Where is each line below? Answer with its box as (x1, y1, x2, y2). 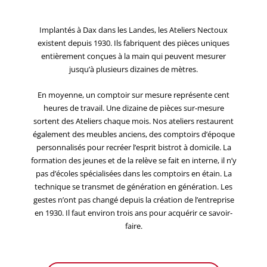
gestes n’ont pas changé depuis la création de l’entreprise (33, 194, 234, 205)
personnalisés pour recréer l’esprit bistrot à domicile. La (36, 141, 231, 153)
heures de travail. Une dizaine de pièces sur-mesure (43, 102, 224, 113)
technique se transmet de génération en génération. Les (35, 181, 232, 192)
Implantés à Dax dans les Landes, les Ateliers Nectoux (39, 24, 228, 35)
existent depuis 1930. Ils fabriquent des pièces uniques (38, 37, 229, 48)
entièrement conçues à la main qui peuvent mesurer (41, 50, 226, 61)
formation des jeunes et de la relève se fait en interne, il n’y (30, 154, 237, 166)
